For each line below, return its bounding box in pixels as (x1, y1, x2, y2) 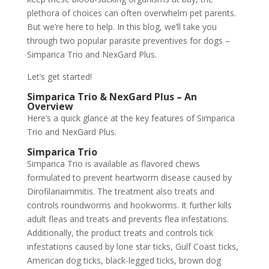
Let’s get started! (26, 71, 92, 82)
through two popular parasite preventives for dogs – (26, 35, 230, 46)
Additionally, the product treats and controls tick (26, 227, 213, 238)
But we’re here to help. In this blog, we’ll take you (26, 21, 217, 32)
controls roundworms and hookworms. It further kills (26, 199, 232, 211)
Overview (26, 100, 78, 113)
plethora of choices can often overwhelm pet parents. (26, 7, 236, 19)
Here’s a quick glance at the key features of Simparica (26, 112, 235, 124)
